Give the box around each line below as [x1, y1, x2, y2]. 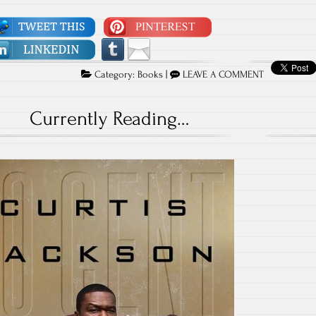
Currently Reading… [29, 107, 190, 130]
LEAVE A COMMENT [183, 68, 265, 80]
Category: [92, 68, 138, 80]
